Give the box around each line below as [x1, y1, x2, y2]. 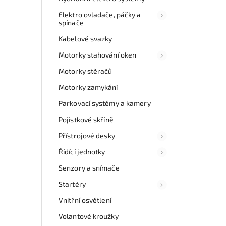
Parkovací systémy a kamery [59, 98, 151, 107]
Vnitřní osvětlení [59, 195, 111, 204]
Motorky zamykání [59, 82, 118, 91]
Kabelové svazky [59, 34, 112, 43]
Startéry [59, 179, 86, 188]
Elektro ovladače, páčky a [59, 10, 141, 19]
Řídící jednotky [59, 147, 105, 156]
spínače [59, 18, 84, 27]
